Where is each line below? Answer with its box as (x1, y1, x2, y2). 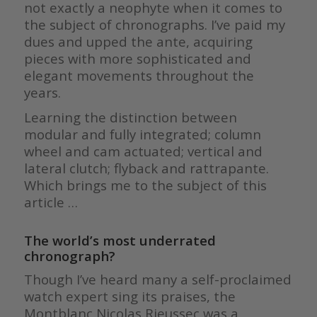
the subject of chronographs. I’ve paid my (23, 16, 285, 34)
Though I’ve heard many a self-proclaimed (23, 270, 292, 289)
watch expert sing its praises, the (23, 287, 236, 306)
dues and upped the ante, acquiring (23, 33, 253, 51)
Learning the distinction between (23, 108, 237, 127)
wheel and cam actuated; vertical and (23, 142, 263, 161)
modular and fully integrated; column (23, 125, 261, 144)
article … (23, 193, 78, 212)
